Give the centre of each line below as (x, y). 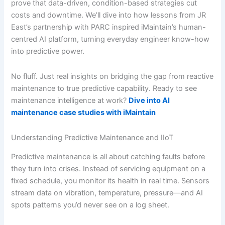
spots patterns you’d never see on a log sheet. (90, 205)
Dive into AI (149, 101)
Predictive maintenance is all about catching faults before (108, 156)
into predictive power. (48, 51)
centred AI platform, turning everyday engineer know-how (110, 39)
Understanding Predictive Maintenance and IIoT (92, 137)
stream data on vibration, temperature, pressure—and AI (107, 193)
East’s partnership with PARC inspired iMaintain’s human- (109, 27)
